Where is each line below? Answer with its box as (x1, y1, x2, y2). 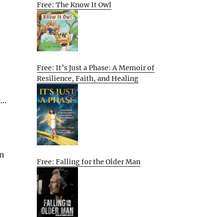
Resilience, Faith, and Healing (37, 74, 139, 83)
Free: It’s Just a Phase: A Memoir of (37, 63, 155, 72)
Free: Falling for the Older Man (37, 157, 140, 166)
